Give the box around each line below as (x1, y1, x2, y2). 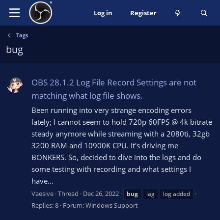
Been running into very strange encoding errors (31, 105, 192, 115)
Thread (58, 189, 79, 198)
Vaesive (31, 189, 54, 198)
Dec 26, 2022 (83, 189, 119, 198)
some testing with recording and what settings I (31, 164, 191, 174)
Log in (93, 8, 112, 17)
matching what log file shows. (31, 90, 143, 102)
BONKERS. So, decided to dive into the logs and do (31, 152, 201, 163)
